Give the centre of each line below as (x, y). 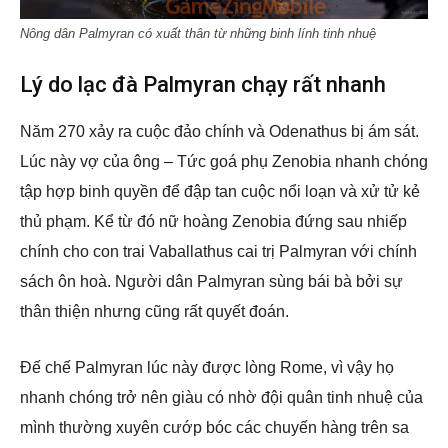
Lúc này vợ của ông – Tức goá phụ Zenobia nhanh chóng (224, 162)
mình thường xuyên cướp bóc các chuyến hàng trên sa (214, 428)
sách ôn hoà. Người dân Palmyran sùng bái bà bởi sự (211, 282)
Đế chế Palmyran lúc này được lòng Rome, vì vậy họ (207, 368)
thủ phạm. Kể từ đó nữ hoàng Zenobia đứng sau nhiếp (213, 222)
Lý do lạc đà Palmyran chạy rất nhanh (203, 85)
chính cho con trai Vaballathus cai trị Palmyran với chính (218, 252)
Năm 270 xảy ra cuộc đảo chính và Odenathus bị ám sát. (219, 132)
